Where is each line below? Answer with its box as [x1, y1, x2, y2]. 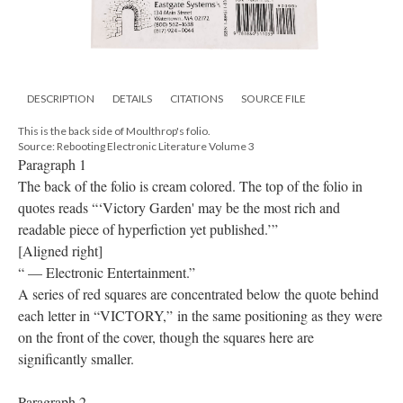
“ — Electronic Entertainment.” [18, 262, 200, 282]
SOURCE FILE [241, 91, 306, 105]
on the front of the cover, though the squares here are [18, 327, 314, 346]
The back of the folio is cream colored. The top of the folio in [18, 175, 363, 195]
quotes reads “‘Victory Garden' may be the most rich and [18, 197, 340, 217]
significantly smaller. [18, 348, 134, 368]
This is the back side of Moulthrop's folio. [18, 123, 210, 138]
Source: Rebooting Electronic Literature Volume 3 [18, 139, 255, 153]
